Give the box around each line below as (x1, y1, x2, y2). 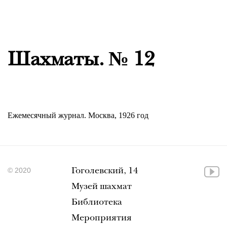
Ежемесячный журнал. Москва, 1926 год (8, 111, 148, 120)
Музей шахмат (71, 183, 132, 192)
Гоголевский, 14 (71, 167, 138, 176)
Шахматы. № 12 (8, 51, 155, 71)
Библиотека (71, 199, 122, 207)
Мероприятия (71, 214, 132, 223)
